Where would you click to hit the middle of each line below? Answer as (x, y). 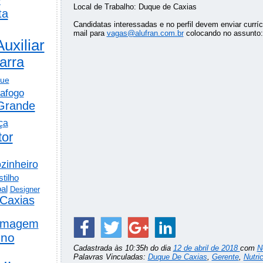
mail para (90, 33)
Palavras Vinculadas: (110, 257)
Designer (25, 189)
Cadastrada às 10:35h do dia (123, 248)
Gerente (225, 257)
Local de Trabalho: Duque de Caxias (135, 7)
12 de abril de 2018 (206, 248)
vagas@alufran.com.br (145, 33)
